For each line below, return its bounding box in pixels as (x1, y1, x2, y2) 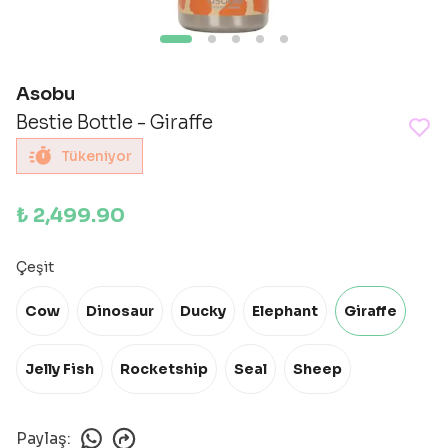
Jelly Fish (25, 360, 94, 378)
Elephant (252, 302, 318, 320)
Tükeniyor (61, 147, 132, 165)
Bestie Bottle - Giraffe (16, 111, 213, 135)
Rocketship (120, 360, 208, 378)
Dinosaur (86, 302, 154, 320)
